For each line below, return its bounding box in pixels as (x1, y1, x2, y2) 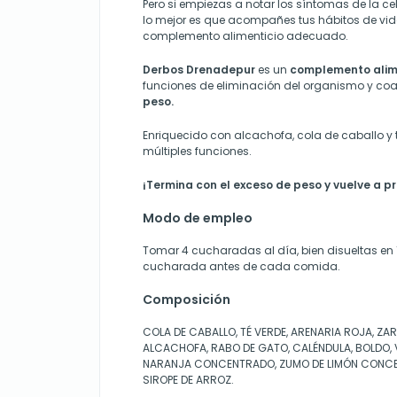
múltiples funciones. (143, 144, 252, 159)
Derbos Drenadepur (143, 62, 255, 77)
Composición (143, 291, 230, 308)
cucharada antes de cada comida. (143, 259, 340, 274)
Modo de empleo (143, 209, 253, 227)
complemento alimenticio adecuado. (143, 28, 348, 43)
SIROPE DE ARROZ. (143, 372, 234, 387)
